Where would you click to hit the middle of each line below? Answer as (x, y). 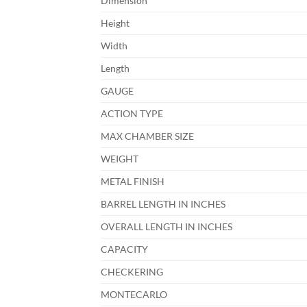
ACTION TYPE (136, 114)
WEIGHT (124, 159)
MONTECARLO (138, 295)
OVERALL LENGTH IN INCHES (171, 227)
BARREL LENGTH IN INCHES (167, 204)
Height (119, 23)
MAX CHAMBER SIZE (151, 136)
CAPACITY (128, 249)
